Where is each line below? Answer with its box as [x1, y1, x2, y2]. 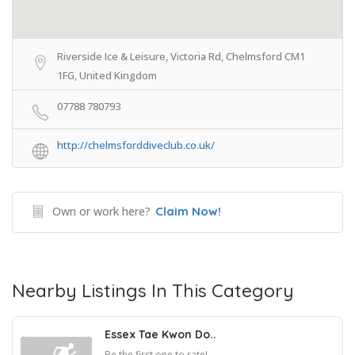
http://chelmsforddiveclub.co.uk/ [57, 138, 215, 152]
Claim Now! [155, 204, 221, 219]
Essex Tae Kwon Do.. [105, 327, 216, 342]
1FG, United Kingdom [57, 68, 157, 82]
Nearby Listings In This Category [12, 279, 294, 302]
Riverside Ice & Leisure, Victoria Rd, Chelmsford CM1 [57, 49, 305, 63]
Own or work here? [52, 204, 151, 219]
